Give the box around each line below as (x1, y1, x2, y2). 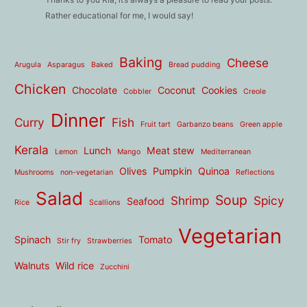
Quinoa (198, 165, 230, 177)
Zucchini (100, 262, 130, 272)
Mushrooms (14, 168, 55, 177)
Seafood (127, 195, 165, 208)
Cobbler (123, 87, 152, 97)
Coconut (158, 84, 196, 97)
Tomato (138, 234, 173, 246)
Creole (243, 87, 267, 97)
